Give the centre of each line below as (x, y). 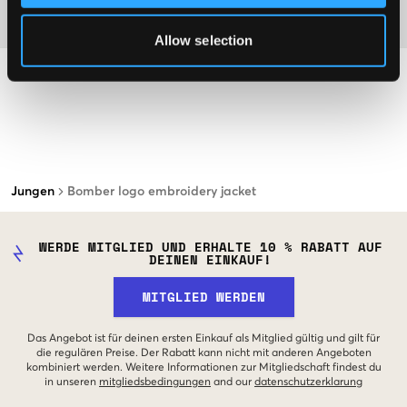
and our (233, 383)
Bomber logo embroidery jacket (162, 192)
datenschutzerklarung (308, 383)
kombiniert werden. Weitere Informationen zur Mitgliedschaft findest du (203, 368)
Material (40, 22)
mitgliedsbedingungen (155, 383)
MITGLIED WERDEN (203, 297)
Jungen (33, 192)
